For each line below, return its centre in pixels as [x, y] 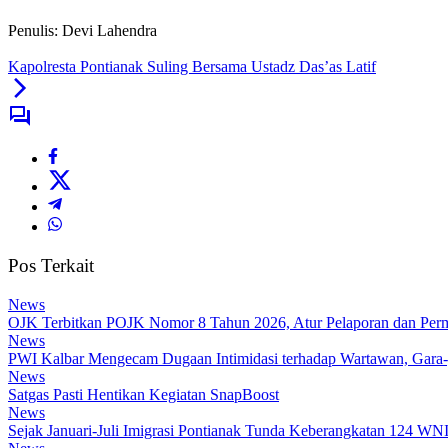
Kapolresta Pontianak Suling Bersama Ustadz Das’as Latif [192, 67]
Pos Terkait [51, 266]
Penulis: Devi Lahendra [82, 31]
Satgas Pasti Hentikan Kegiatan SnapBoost [143, 394]
